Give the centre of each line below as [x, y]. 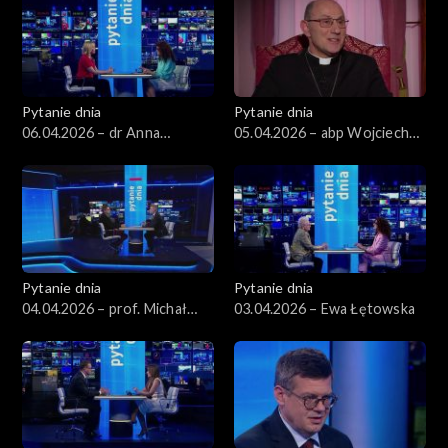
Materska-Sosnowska [93, 153]
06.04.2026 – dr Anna [91, 132]
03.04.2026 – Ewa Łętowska [324, 308]
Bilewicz [48, 329]
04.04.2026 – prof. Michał [104, 308]
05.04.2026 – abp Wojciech [321, 132]
